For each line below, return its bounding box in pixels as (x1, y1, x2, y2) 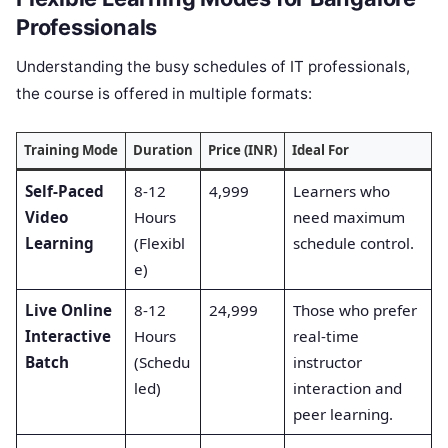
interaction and (292, 377, 402, 398)
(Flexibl (133, 232, 185, 253)
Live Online (24, 299, 112, 320)
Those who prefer (292, 299, 417, 320)
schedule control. (292, 232, 414, 253)
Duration (132, 140, 193, 159)
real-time (292, 325, 359, 346)
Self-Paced (24, 180, 104, 201)
